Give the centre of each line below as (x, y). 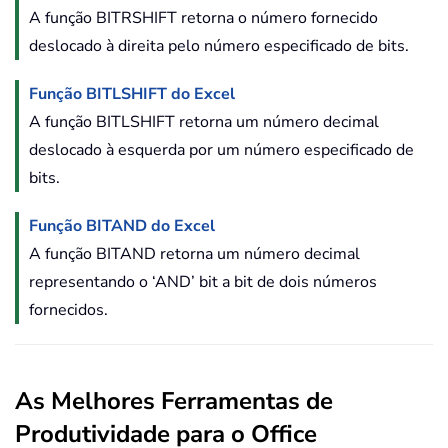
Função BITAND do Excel (122, 226)
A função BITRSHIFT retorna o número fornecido (203, 18)
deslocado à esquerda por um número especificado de (221, 150)
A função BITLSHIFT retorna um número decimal (204, 122)
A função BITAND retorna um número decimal (194, 254)
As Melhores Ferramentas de (174, 401)
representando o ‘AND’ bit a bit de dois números (203, 282)
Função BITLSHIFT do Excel (132, 94)
